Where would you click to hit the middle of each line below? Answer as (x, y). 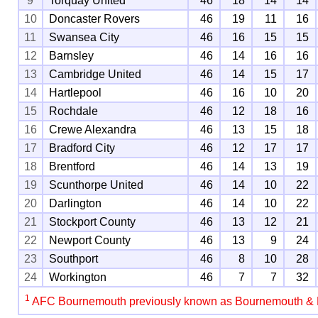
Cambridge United (95, 74)
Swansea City (84, 37)
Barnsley (72, 55)
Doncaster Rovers (95, 18)
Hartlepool (76, 92)
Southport (74, 258)
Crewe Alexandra (93, 129)
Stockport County (93, 221)
